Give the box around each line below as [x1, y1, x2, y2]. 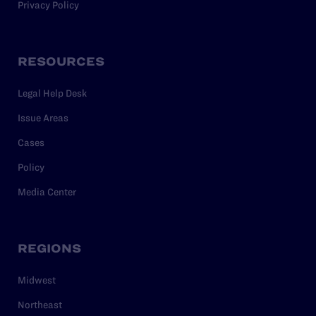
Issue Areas [18, 111, 68, 123]
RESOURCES [18, 54, 104, 68]
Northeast [18, 298, 62, 310]
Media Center [18, 186, 76, 197]
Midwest [18, 274, 56, 286]
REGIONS [18, 241, 81, 255]
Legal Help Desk [18, 87, 87, 99]
